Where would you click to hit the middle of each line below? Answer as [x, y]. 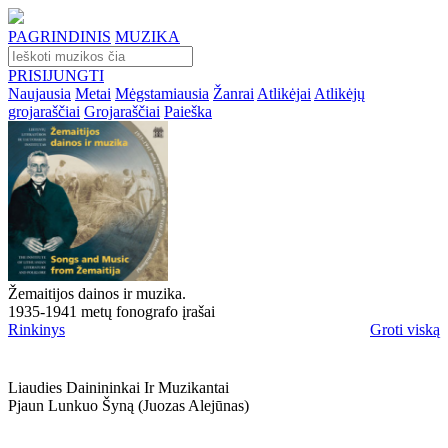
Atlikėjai [284, 93]
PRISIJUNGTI [56, 75]
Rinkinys [36, 329]
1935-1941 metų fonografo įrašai [111, 311]
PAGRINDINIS [59, 36]
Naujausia [39, 93]
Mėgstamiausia [162, 93]
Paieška [188, 111]
